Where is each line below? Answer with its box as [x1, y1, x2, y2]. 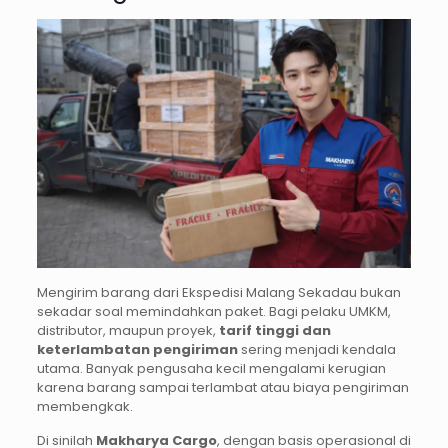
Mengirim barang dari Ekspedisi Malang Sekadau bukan [36, 283, 401, 303]
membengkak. [36, 397, 133, 417]
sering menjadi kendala [237, 340, 396, 360]
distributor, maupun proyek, [36, 321, 219, 341]
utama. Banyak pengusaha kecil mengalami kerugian [36, 359, 386, 379]
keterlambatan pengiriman [36, 340, 238, 360]
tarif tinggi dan [218, 321, 331, 341]
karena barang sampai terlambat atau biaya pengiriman [36, 378, 409, 398]
